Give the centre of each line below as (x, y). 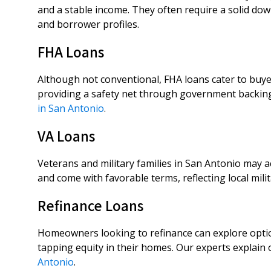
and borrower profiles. (88, 24)
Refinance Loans (90, 205)
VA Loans (66, 135)
